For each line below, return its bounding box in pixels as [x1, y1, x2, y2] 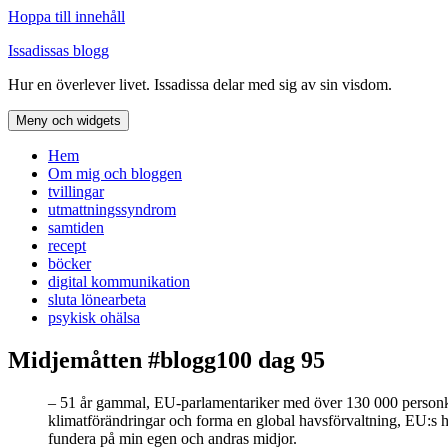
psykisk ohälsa [48, 309, 140, 326]
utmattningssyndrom [48, 201, 176, 218]
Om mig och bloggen [48, 165, 182, 182]
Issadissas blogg [8, 42, 109, 59]
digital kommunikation [48, 273, 190, 290]
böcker [48, 255, 91, 272]
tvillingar [48, 183, 104, 200]
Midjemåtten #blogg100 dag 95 [8, 346, 325, 373]
